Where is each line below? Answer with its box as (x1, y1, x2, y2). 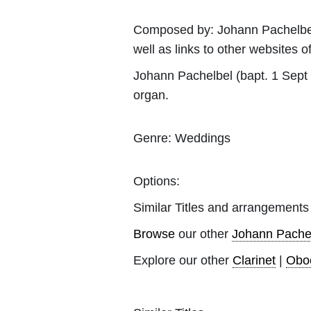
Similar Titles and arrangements (133, 200, 309, 215)
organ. (133, 87, 169, 102)
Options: (133, 174, 180, 188)
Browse (133, 226, 175, 241)
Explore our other (133, 253, 233, 267)
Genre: (133, 131, 171, 145)
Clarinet (233, 253, 276, 267)
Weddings (171, 131, 230, 145)
